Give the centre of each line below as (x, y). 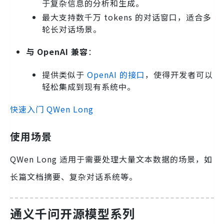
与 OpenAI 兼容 (57, 52)
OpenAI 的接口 (116, 75)
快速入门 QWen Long (52, 109)
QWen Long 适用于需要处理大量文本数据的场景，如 (111, 159)
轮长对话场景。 (72, 29)
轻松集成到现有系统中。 (89, 87)
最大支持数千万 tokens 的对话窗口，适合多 (127, 17)
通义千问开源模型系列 (72, 213)
